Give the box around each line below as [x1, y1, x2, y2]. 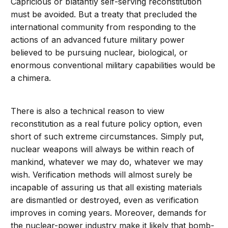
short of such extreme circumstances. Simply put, [11, 131, 205, 142]
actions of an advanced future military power [11, 35, 185, 45]
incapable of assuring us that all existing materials [11, 182, 203, 193]
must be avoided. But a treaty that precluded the [11, 9, 197, 20]
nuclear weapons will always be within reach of [11, 144, 195, 155]
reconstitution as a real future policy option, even [11, 119, 203, 129]
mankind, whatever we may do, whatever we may [11, 157, 204, 167]
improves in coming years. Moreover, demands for [11, 208, 207, 218]
